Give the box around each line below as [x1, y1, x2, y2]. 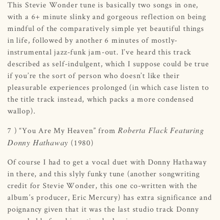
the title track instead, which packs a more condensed [7, 93, 194, 104]
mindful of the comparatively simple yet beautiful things [7, 23, 204, 33]
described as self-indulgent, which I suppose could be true [7, 58, 209, 69]
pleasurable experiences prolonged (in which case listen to [7, 82, 209, 92]
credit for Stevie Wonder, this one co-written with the [7, 180, 198, 191]
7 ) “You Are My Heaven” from [7, 125, 118, 136]
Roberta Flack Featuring [118, 124, 204, 135]
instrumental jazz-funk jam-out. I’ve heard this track [7, 46, 192, 57]
